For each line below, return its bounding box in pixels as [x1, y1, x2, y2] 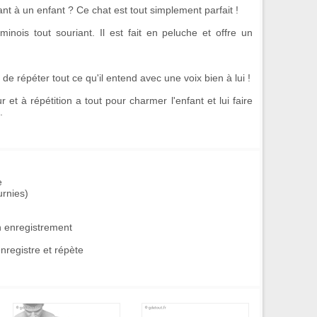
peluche [162, 27, 198, 38]
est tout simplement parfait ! [114, 4, 238, 16]
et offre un [197, 27, 253, 38]
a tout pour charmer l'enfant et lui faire [76, 95, 253, 106]
